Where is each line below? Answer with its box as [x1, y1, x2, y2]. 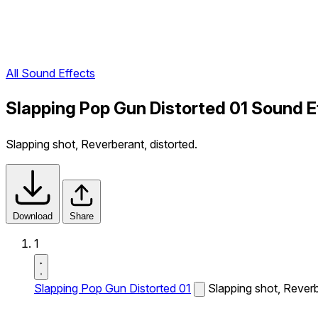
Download [13, 211, 53, 221]
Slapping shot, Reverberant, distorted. [6, 137, 197, 151]
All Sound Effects [6, 66, 95, 81]
